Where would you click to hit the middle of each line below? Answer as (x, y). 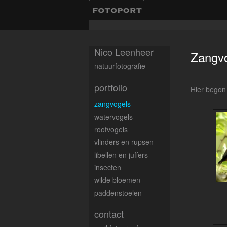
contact (109, 214)
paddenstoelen (118, 193)
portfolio (111, 87)
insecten (108, 167)
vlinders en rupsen (124, 142)
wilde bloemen (117, 180)
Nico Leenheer (124, 52)
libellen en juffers (121, 155)
